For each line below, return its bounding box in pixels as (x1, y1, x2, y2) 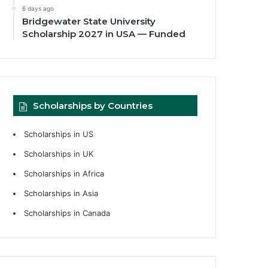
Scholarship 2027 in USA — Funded (22, 28, 186, 39)
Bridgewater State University (22, 15, 156, 27)
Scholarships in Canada (24, 208, 111, 218)
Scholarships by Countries (33, 99, 153, 111)
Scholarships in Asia (24, 188, 99, 198)
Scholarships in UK (24, 148, 94, 159)
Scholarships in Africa (24, 168, 105, 178)
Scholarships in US (24, 129, 94, 139)
